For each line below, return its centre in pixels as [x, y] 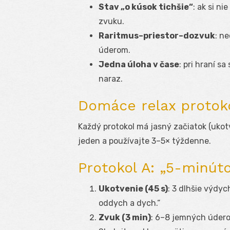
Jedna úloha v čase [139, 65]
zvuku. [111, 22]
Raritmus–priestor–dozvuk [157, 36]
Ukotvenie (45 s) [133, 189]
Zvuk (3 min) [125, 218]
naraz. [111, 79]
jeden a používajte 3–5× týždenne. [145, 141]
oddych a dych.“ [129, 203]
